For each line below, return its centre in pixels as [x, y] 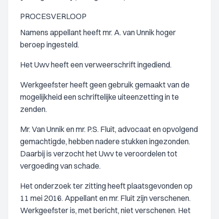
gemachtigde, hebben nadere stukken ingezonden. [105, 141]
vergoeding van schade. [60, 166]
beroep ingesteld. [50, 44]
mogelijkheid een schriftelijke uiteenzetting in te [99, 97]
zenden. [33, 109]
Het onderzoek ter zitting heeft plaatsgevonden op [106, 186]
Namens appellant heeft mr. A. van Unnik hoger [98, 32]
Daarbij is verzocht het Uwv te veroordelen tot [99, 153]
